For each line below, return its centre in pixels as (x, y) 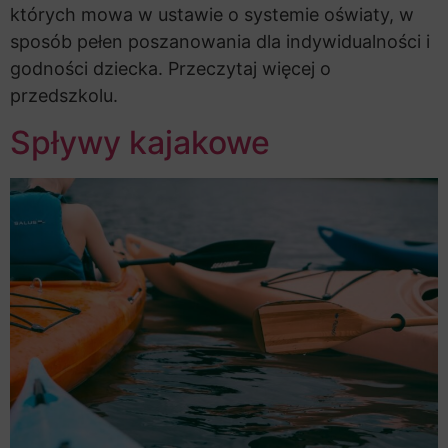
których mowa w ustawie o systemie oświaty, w (212, 15)
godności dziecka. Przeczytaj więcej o (170, 69)
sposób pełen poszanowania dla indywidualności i (220, 42)
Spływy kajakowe (140, 142)
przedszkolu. (64, 96)
